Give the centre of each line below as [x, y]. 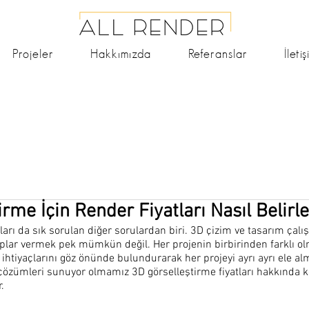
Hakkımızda [121, 53]
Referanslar [218, 53]
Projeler [33, 53]
